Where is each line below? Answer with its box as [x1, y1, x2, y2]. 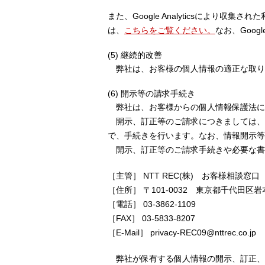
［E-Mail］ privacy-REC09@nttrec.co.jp [108, 228, 256, 237]
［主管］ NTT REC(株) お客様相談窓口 [108, 171, 260, 180]
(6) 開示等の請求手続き [108, 89, 195, 98]
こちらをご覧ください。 [124, 25, 215, 35]
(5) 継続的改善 [108, 50, 162, 60]
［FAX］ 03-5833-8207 [108, 214, 195, 223]
